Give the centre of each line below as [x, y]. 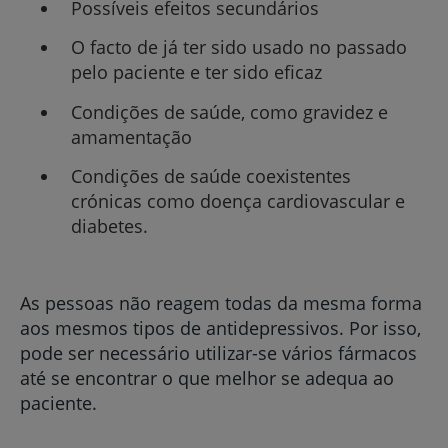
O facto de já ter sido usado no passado [238, 47]
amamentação [131, 136]
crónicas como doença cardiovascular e [237, 201]
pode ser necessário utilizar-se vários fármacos [218, 353]
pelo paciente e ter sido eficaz [196, 72]
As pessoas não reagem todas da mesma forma [221, 303]
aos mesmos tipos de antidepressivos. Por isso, [220, 328]
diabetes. [109, 226]
